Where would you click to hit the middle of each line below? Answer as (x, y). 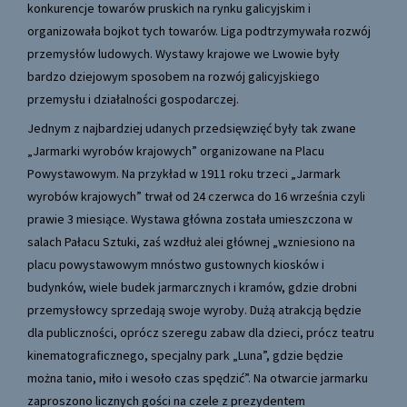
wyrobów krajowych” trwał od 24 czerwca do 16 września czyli (196, 197)
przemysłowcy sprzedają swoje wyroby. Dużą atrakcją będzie (194, 310)
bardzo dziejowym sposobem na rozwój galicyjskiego (174, 77)
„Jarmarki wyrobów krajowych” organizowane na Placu (176, 151)
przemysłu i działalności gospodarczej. (133, 99)
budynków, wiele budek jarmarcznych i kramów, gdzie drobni (192, 288)
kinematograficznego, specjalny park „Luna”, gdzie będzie (185, 356)
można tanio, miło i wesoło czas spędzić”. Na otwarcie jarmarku (198, 378)
